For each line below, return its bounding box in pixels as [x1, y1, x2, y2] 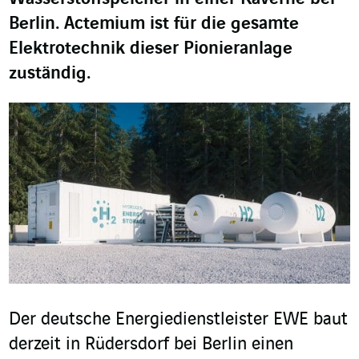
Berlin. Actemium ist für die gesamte [9, 14, 299, 34]
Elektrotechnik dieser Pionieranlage [9, 39, 292, 58]
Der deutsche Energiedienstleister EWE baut [9, 310, 348, 330]
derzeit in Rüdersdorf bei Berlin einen [9, 335, 293, 355]
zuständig [9, 64, 87, 83]
